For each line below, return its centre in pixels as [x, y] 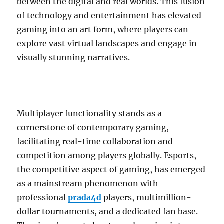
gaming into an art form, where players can [103, 30]
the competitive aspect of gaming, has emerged [111, 170]
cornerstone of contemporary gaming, [93, 128]
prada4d [85, 198]
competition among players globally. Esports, [107, 156]
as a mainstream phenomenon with [88, 184]
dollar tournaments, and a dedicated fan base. [108, 212]
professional [43, 198]
